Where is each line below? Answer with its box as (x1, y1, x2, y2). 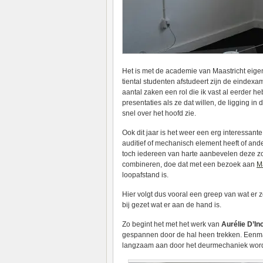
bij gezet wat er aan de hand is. (122, 201, 221, 209)
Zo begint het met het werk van (122, 220, 221, 228)
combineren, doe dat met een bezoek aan (122, 160, 257, 168)
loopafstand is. (122, 171, 168, 179)
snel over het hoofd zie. (122, 109, 196, 117)
